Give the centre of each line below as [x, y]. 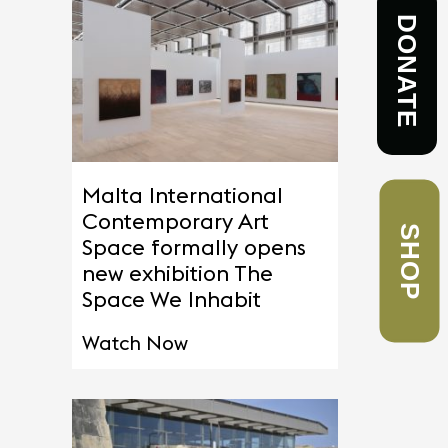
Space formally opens [194, 247]
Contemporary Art [175, 221]
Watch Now [135, 343]
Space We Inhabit [171, 299]
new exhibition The [177, 273]
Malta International [182, 195]
